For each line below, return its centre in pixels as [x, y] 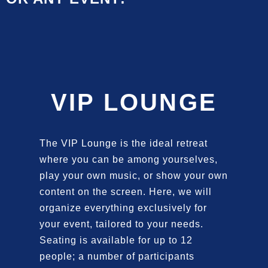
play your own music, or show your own [133, 175]
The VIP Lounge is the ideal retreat [123, 143]
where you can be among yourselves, [128, 159]
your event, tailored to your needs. [121, 224]
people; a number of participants [117, 256]
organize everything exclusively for [123, 208]
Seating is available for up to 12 [116, 240]
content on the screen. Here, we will [125, 191]
